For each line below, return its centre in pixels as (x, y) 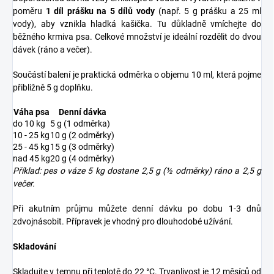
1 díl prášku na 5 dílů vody (100, 11)
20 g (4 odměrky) (82, 159)
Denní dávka (82, 112)
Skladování (35, 247)
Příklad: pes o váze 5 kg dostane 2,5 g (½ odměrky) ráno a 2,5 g (137, 171)
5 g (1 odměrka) (80, 124)
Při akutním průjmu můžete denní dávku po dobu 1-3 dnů (137, 209)
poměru (29, 11)
